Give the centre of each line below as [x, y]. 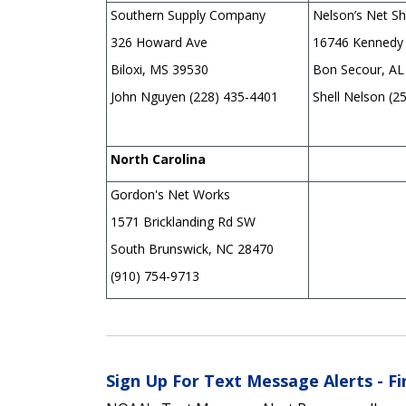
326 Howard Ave [159, 42]
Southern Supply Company [188, 14]
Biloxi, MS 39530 [159, 69]
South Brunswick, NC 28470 [192, 248]
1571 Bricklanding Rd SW [183, 221]
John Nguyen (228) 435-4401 [194, 96]
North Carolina [158, 159]
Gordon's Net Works [170, 194]
